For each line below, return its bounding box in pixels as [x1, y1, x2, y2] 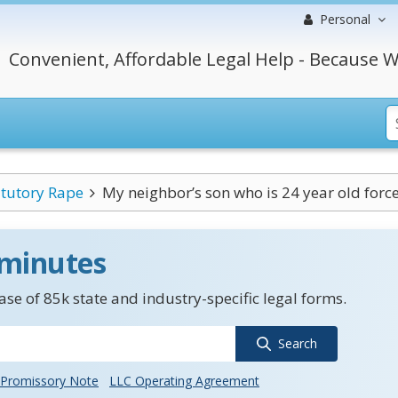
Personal [320, 11, 370, 28]
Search [277, 335, 317, 352]
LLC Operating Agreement [109, 372, 259, 389]
